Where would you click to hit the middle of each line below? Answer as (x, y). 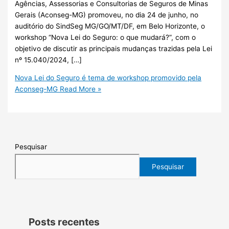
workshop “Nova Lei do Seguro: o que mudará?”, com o (106, 37)
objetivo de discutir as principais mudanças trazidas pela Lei (114, 48)
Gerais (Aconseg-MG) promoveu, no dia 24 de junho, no (107, 15)
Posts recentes (64, 222)
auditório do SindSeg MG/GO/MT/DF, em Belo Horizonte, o (110, 26)
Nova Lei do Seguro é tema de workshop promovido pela (108, 78)
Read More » (80, 89)
